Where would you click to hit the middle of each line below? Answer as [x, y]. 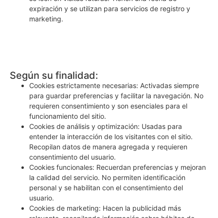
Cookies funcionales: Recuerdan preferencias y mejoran [118, 167]
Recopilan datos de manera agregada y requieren [108, 147]
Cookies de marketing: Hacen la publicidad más [105, 208]
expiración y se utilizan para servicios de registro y [110, 8]
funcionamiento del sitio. [68, 116]
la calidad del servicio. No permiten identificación [107, 178]
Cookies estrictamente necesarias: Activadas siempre [114, 86]
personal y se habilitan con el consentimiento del [106, 188]
